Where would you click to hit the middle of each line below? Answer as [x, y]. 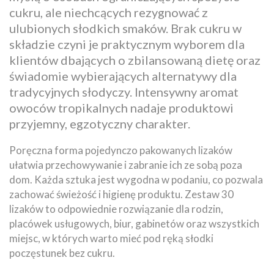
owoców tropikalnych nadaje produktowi [121, 107]
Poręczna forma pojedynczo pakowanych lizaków [121, 150]
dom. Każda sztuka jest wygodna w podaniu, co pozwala [136, 179]
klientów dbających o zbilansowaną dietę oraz [135, 60]
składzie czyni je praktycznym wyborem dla [127, 44]
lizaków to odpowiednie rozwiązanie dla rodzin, [116, 209]
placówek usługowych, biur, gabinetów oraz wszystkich [134, 223]
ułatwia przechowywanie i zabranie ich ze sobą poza [126, 165]
